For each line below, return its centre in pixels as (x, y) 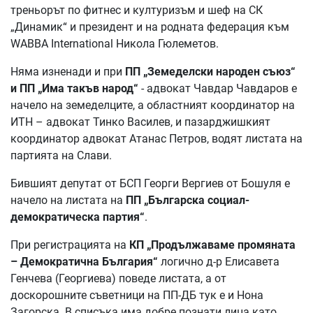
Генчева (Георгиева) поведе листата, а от (118, 278)
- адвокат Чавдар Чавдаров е (218, 88)
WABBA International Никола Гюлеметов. (115, 43)
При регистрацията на (70, 245)
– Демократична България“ (86, 261)
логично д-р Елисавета (220, 261)
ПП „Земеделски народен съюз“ (210, 71)
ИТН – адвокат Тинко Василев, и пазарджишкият (140, 122)
